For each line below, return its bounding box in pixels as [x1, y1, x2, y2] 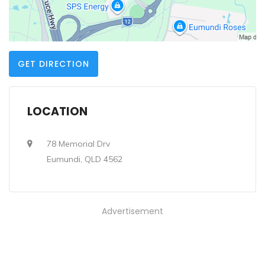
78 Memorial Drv [47, 138, 110, 149]
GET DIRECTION [18, 58, 89, 70]
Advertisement [102, 205, 163, 217]
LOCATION [27, 104, 88, 119]
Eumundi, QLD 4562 [47, 154, 122, 164]
